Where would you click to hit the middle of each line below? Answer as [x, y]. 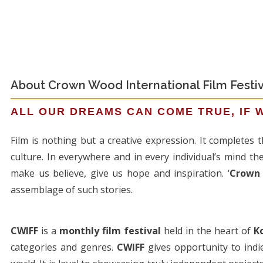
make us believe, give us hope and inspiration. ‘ [120, 173]
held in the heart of [207, 231]
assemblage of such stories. [72, 190]
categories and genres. [64, 247]
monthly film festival [110, 231]
